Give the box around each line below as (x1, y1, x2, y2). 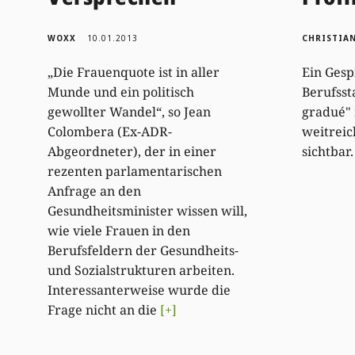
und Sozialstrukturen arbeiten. (48, 261, 235, 279)
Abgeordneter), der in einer (48, 142, 217, 160)
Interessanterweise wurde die (48, 281, 231, 299)
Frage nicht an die (48, 300, 161, 319)
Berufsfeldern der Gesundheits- (48, 241, 239, 259)
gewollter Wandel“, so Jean (48, 102, 212, 120)
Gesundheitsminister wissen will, (48, 201, 248, 219)
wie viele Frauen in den (48, 221, 191, 239)
